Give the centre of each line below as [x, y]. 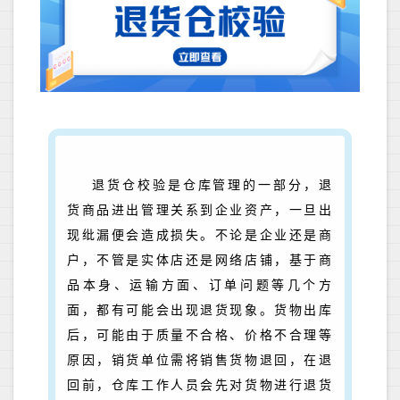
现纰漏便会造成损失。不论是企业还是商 [200, 236]
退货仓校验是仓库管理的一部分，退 [212, 186]
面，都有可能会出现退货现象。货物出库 [200, 311]
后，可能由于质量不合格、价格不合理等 [200, 336]
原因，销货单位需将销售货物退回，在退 [200, 361]
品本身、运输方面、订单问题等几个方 [200, 286]
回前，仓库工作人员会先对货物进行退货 [200, 386]
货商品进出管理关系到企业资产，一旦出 [200, 211]
